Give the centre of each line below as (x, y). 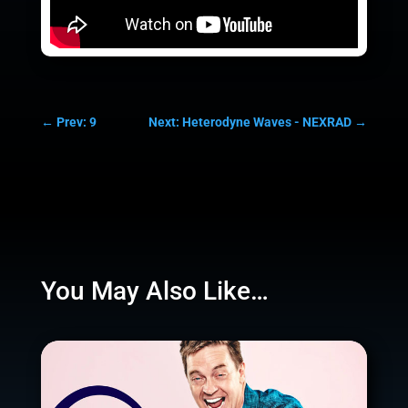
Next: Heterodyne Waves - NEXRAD (250, 122)
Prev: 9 (76, 122)
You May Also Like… (154, 291)
